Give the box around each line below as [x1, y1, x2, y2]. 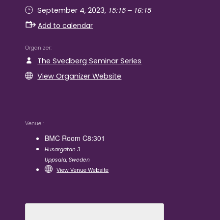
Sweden [69, 156, 90, 164]
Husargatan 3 [45, 146, 81, 154]
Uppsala [45, 156, 67, 164]
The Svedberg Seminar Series [37, 55, 142, 66]
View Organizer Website [37, 71, 122, 81]
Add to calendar [38, 20, 93, 30]
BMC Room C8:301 [45, 133, 106, 143]
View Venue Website [56, 166, 109, 174]
